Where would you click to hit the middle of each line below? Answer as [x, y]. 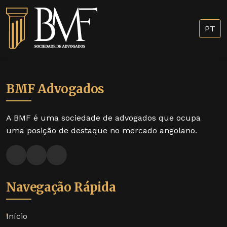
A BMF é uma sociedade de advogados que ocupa [103, 118]
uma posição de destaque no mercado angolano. [102, 131]
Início [17, 216]
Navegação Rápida [61, 187]
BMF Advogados [55, 89]
